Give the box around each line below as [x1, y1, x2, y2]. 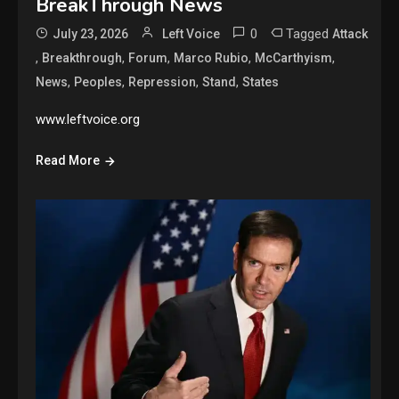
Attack [332, 27, 369, 42]
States [242, 75, 280, 90]
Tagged [286, 26, 333, 43]
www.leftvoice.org [36, 111, 141, 128]
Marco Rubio [174, 51, 249, 66]
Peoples [74, 75, 123, 90]
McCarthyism [255, 51, 333, 66]
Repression [128, 75, 197, 90]
